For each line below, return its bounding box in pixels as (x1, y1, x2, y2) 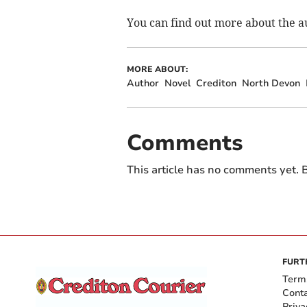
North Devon (241, 77, 300, 90)
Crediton (195, 77, 236, 90)
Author (126, 77, 159, 90)
